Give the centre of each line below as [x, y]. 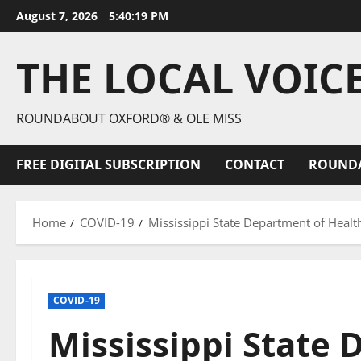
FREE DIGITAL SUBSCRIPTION [108, 164]
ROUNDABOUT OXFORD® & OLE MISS [129, 118]
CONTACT [255, 164]
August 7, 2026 [58, 16]
